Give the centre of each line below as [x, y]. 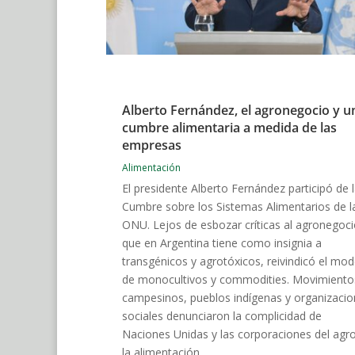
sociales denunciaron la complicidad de [222, 316]
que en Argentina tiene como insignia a [222, 243]
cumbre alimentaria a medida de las [229, 128]
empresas [152, 145]
